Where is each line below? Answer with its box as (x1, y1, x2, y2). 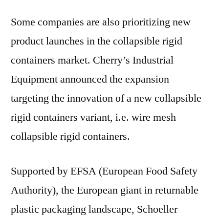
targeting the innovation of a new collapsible (11, 91, 201, 105)
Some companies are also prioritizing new (11, 15, 191, 29)
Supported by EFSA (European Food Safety (11, 164, 197, 178)
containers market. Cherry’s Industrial (11, 53, 174, 67)
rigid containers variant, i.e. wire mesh (11, 110, 176, 124)
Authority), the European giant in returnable (11, 183, 198, 197)
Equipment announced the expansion (11, 72, 169, 86)
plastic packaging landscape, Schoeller (11, 202, 177, 216)
